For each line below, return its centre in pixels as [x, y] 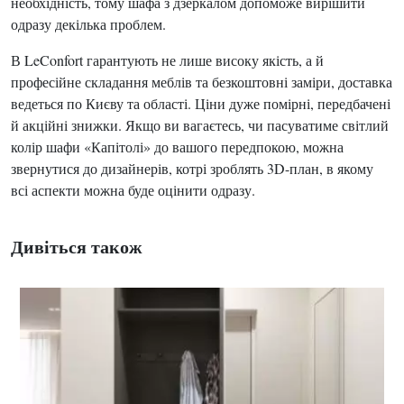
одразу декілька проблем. [88, 24]
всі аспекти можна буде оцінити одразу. [133, 190]
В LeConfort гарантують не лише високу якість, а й [167, 60]
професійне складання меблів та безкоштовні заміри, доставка [202, 82]
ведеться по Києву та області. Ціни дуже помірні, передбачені [201, 103]
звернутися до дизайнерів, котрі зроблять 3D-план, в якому [192, 168]
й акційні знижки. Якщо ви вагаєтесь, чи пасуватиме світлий [200, 125]
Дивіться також [77, 247]
